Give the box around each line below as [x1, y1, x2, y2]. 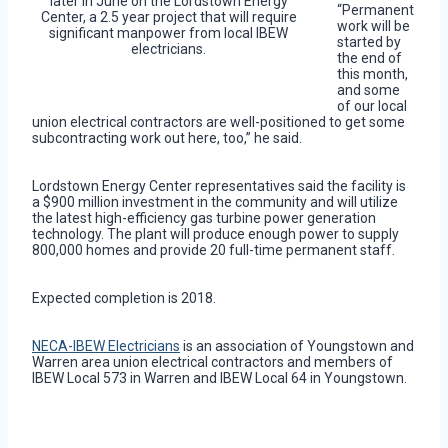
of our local [337, 98, 407, 115]
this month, [337, 66, 408, 83]
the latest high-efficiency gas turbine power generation [32, 210, 376, 227]
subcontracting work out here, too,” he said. [32, 130, 302, 147]
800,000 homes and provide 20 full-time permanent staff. [32, 242, 395, 259]
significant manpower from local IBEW [49, 25, 288, 42]
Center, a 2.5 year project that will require [40, 9, 297, 26]
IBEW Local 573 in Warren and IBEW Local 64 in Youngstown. [32, 370, 407, 387]
